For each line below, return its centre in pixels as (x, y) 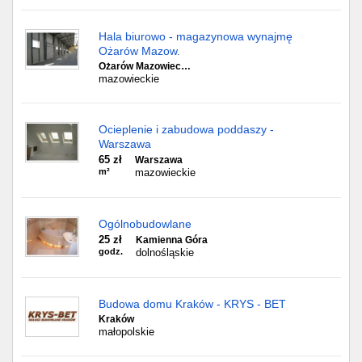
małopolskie (126, 332)
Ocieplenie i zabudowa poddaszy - (186, 129)
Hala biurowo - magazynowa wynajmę (196, 36)
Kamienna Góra (172, 240)
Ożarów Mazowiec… (145, 66)
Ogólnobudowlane (145, 224)
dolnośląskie (165, 253)
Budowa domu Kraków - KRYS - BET (192, 304)
